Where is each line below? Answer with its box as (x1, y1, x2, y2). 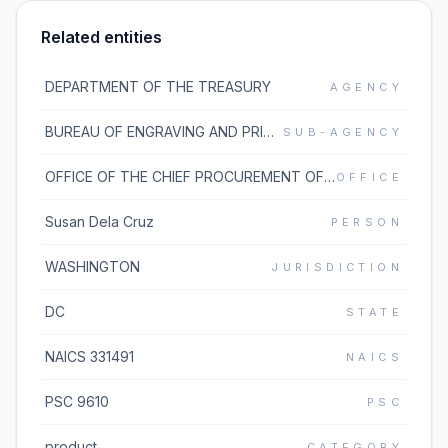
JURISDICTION (271, 260, 403, 274)
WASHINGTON (45, 258, 140, 275)
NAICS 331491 (45, 348, 134, 365)
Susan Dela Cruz (45, 213, 154, 230)
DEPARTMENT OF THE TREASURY (45, 78, 271, 95)
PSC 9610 (45, 393, 109, 410)
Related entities (41, 27, 162, 47)
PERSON (330, 215, 403, 229)
